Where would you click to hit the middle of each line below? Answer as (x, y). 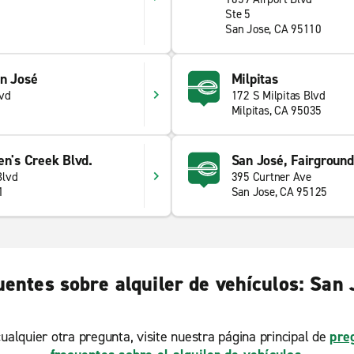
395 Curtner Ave (271, 177)
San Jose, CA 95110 (273, 29)
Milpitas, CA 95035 (276, 111)
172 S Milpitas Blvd (278, 96)
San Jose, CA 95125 (279, 192)
